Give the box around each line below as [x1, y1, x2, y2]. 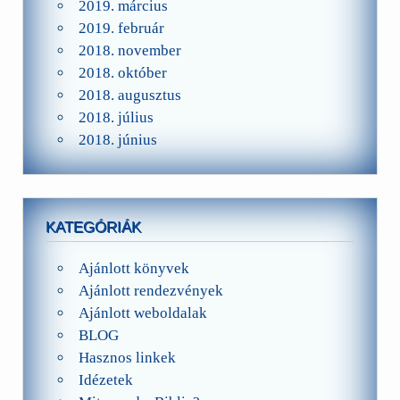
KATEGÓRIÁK [46, 219, 142, 236]
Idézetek [78, 371, 133, 388]
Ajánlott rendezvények [78, 281, 223, 299]
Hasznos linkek [78, 348, 176, 366]
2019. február [78, 20, 164, 37]
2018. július [78, 109, 154, 127]
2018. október [78, 64, 167, 82]
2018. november [78, 42, 181, 60]
